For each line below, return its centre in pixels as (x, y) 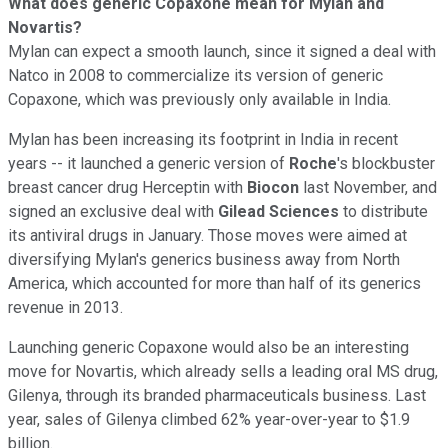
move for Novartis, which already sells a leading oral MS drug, (223, 371)
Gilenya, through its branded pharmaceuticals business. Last (217, 395)
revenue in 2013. (65, 307)
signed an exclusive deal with (113, 211)
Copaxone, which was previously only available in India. (199, 99)
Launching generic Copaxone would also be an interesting (208, 347)
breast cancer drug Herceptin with (127, 187)
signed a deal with (372, 51)
